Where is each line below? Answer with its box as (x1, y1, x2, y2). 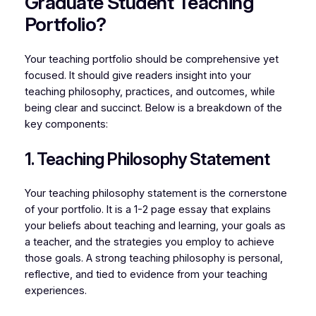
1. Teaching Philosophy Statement (24, 148, 270, 169)
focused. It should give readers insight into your (24, 68, 251, 82)
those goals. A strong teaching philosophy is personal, (24, 251, 283, 265)
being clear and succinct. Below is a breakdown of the (24, 101, 282, 114)
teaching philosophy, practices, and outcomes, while (24, 85, 275, 98)
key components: (24, 117, 108, 130)
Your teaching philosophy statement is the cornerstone (24, 186, 287, 200)
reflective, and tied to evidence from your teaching (24, 267, 267, 281)
